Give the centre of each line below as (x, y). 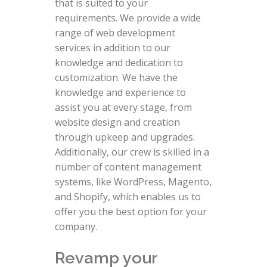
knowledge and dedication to (119, 62)
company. (76, 226)
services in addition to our (112, 47)
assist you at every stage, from (123, 107)
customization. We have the (116, 77)
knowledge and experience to (120, 92)
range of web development (115, 32)
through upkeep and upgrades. (125, 137)
